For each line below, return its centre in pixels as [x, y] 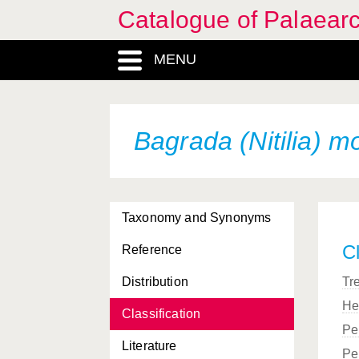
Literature [149, 346]
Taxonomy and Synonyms [197, 218]
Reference [152, 250]
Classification [161, 314]
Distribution [155, 282]
